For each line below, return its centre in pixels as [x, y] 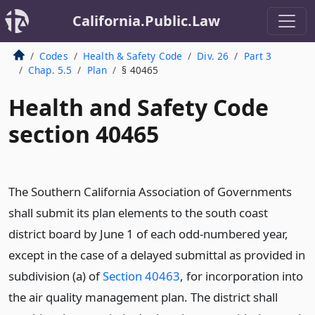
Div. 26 [213, 56]
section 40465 [84, 134]
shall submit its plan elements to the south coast [138, 213]
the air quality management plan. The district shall [143, 297]
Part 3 [258, 56]
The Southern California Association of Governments [150, 192]
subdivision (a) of [56, 276]
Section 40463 [141, 276]
